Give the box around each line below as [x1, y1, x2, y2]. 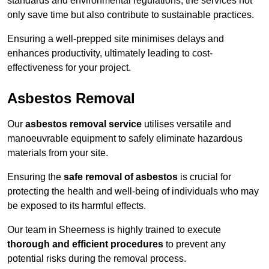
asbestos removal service [25, 119, 142, 130]
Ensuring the [7, 172, 64, 183]
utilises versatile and [142, 119, 231, 130]
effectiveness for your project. [7, 62, 131, 73]
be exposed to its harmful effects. [7, 201, 146, 211]
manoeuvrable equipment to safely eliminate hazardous [7, 133, 243, 144]
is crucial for [178, 172, 231, 183]
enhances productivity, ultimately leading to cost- [7, 48, 213, 59]
